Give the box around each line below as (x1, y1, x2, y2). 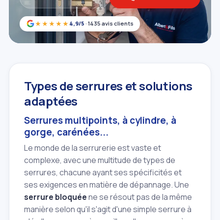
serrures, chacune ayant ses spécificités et (24, 166, 182, 178)
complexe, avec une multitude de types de (24, 154, 175, 165)
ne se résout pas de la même (87, 191, 192, 202)
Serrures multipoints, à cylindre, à (24, 113, 176, 127)
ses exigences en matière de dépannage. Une (24, 179, 189, 190)
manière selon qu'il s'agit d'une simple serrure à (24, 203, 192, 215)
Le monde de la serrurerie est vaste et (24, 142, 161, 153)
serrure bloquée (24, 191, 87, 202)
